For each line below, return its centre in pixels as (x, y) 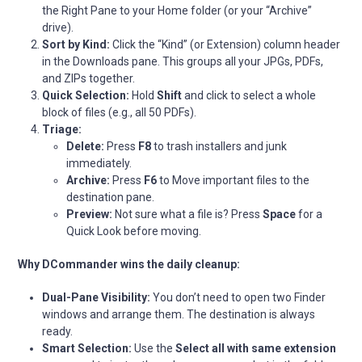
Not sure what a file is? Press (188, 214)
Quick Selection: (86, 95)
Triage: (62, 129)
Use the (154, 348)
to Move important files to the (234, 180)
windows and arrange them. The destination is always (179, 314)
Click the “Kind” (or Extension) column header (225, 44)
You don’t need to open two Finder (238, 297)
